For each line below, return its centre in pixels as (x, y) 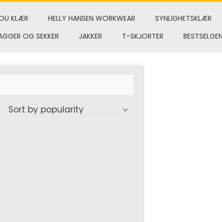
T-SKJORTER (142, 36)
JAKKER (90, 36)
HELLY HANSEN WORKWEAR (91, 18)
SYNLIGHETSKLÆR (183, 18)
